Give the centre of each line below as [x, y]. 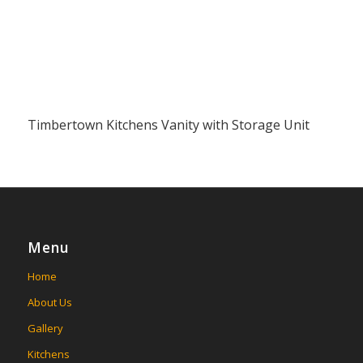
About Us [49, 302]
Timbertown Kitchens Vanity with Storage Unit [168, 124]
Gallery [45, 328]
